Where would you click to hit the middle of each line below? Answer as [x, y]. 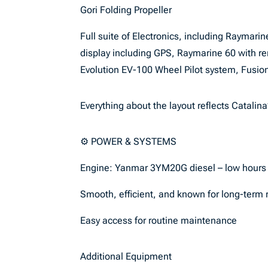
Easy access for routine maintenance [159, 220]
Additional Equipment [126, 256]
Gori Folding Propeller [126, 10]
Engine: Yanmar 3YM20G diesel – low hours [173, 168]
